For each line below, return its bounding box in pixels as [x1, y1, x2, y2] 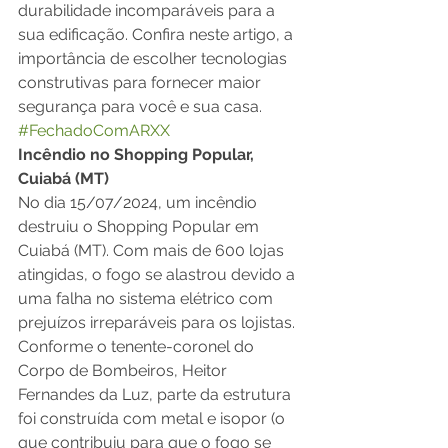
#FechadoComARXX [18, 121, 170, 140]
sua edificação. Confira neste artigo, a [18, 25, 297, 44]
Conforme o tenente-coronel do [18, 337, 258, 356]
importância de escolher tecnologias [18, 49, 291, 68]
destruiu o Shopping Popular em [18, 217, 263, 236]
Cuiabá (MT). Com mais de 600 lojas [18, 241, 288, 260]
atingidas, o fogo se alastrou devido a [18, 265, 299, 284]
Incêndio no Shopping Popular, [18, 145, 258, 164]
